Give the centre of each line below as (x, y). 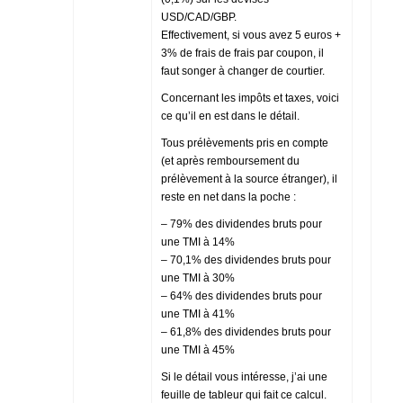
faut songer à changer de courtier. (243, 71)
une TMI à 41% (198, 313)
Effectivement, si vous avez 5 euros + (251, 35)
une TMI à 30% (198, 278)
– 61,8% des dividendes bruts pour (246, 331)
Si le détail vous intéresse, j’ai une (244, 376)
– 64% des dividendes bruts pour (242, 296)
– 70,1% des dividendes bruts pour (246, 260)
